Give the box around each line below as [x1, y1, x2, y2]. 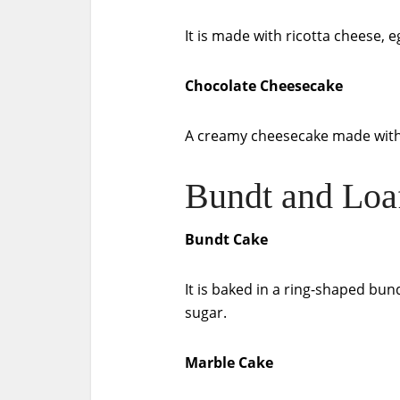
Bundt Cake [185, 229, 268, 249]
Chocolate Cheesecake [185, 76, 343, 96]
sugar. [185, 303, 227, 322]
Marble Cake [185, 353, 273, 372]
